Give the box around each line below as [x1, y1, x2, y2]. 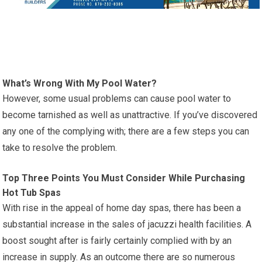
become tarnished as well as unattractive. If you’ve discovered [2, 109, 258, 120]
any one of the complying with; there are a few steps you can [2, 125, 250, 137]
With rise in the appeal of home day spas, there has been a [2, 202, 242, 213]
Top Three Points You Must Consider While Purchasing [2, 172, 246, 184]
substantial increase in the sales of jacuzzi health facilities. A [2, 218, 252, 230]
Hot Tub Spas [2, 187, 61, 198]
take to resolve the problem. [2, 142, 118, 153]
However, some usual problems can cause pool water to [2, 92, 232, 104]
